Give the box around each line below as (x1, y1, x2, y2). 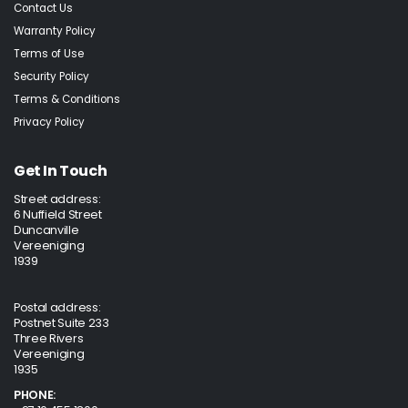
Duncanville (14, 222, 79, 238)
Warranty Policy (14, 24, 96, 39)
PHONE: (14, 387, 56, 403)
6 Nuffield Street (14, 207, 102, 222)
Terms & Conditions (14, 92, 120, 107)
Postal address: (14, 300, 101, 315)
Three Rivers (14, 331, 84, 346)
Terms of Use (14, 46, 84, 62)
